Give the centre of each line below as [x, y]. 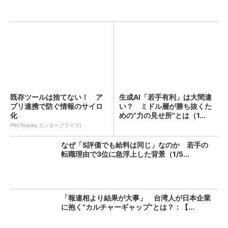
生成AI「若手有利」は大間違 [165, 97]
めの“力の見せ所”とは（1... [162, 115]
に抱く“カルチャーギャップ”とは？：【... [128, 207]
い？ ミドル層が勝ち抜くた [165, 106]
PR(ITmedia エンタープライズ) [46, 125]
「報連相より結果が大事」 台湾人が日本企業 [136, 198]
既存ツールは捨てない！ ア [56, 97]
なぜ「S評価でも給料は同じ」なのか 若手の [135, 145]
